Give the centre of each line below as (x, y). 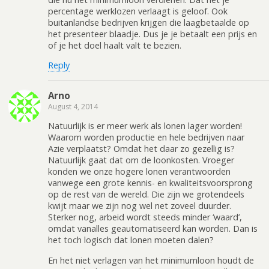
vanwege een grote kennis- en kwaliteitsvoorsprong (150, 183)
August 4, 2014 (73, 106)
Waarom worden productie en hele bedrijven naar (146, 138)
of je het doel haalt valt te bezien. (115, 46)
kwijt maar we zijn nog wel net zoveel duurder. (140, 206)
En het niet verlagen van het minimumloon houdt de (151, 260)
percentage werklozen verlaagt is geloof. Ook (138, 11)
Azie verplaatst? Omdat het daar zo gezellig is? (141, 149)
